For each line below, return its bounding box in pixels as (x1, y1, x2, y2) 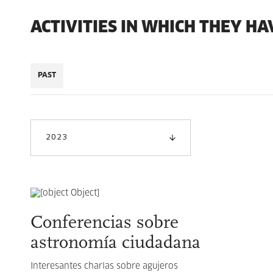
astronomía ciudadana (30, 234, 200, 253)
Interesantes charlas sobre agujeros (30, 262, 178, 271)
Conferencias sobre (30, 214, 179, 233)
